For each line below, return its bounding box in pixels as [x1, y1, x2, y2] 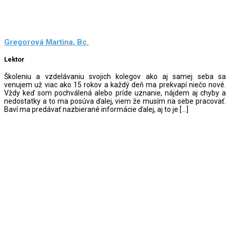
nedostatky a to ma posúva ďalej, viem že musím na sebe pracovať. [4, 97, 226, 105]
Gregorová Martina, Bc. [4, 37, 89, 47]
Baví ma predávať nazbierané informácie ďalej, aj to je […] [4, 105, 188, 113]
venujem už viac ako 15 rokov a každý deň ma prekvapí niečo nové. [4, 80, 226, 89]
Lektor [4, 55, 25, 64]
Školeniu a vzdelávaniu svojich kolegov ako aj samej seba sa [4, 72, 226, 81]
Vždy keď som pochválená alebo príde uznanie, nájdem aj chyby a [4, 88, 226, 97]
